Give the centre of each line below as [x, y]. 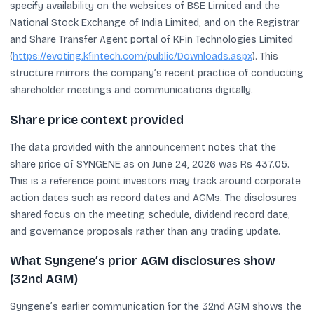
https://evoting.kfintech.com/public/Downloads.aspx [132, 56]
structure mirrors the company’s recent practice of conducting [157, 73]
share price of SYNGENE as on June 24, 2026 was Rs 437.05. [150, 164]
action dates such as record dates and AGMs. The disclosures [153, 198]
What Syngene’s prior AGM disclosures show [143, 261]
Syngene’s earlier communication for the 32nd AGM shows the [156, 307]
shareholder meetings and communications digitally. [131, 90]
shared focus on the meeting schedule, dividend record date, [150, 214]
